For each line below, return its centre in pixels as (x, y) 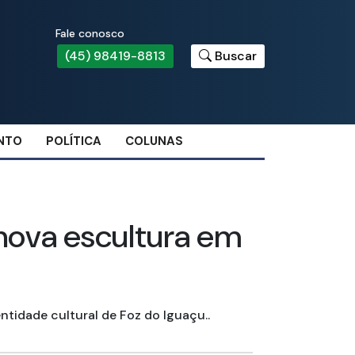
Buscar (235, 56)
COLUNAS (154, 141)
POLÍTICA (74, 141)
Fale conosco (90, 33)
